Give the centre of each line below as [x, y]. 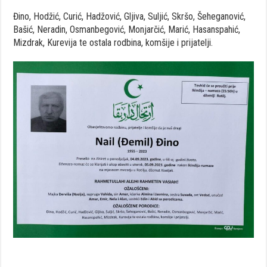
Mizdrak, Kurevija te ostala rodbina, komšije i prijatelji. [113, 42]
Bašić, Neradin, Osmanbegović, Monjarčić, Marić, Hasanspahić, [127, 29]
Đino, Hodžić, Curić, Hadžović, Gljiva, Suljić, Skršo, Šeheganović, [130, 16]
